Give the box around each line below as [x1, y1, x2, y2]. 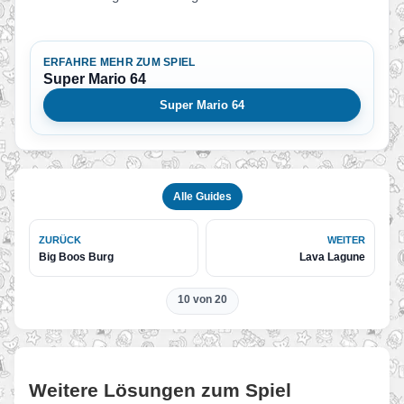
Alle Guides [172, 190, 232, 203]
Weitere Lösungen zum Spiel [29, 380, 291, 400]
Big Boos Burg [39, 250, 114, 263]
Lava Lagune [299, 250, 365, 263]
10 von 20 [177, 293, 227, 306]
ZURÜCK [39, 234, 81, 245]
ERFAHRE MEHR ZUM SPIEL [43, 56, 196, 69]
